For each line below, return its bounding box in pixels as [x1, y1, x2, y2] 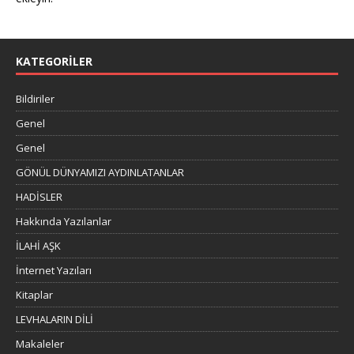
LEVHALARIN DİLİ [16, 311, 93, 326]
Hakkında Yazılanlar [16, 213, 111, 228]
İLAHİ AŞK [16, 238, 61, 253]
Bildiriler [16, 91, 55, 106]
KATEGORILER [16, 53, 92, 69]
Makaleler [16, 336, 64, 351]
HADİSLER [16, 189, 62, 204]
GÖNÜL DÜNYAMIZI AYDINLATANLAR [16, 164, 184, 179]
